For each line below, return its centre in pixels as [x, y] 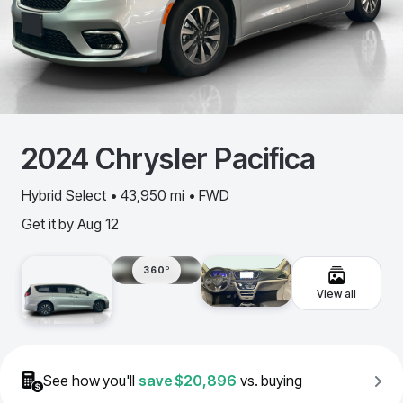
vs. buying [271, 380]
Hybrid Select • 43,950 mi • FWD [125, 195]
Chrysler [152, 158]
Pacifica [265, 158]
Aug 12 [98, 224]
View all [336, 293]
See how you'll [89, 380]
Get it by [48, 224]
